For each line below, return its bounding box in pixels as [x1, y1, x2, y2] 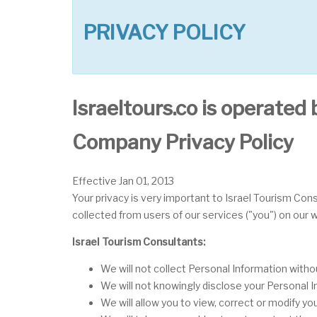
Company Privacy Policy [72, 130, 294, 154]
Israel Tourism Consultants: [72, 235, 205, 248]
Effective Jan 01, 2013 [72, 174, 174, 187]
